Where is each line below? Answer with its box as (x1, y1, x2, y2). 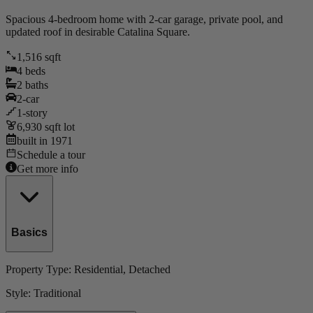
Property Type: (6, 263, 74, 275)
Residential (74, 263, 123, 275)
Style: (6, 286, 34, 299)
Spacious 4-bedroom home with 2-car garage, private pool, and (6, 13, 283, 25)
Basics (11, 226, 48, 239)
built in (17, 134, 50, 147)
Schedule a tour (17, 148, 85, 161)
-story (22, 106, 48, 119)
